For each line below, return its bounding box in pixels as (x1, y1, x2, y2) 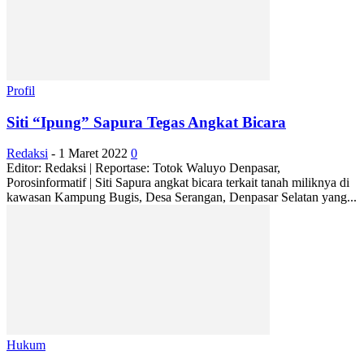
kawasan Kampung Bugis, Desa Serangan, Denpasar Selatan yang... (6, 190, 357, 205)
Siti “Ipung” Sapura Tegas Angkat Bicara (6, 113, 286, 131)
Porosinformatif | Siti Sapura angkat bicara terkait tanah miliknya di (6, 175, 349, 190)
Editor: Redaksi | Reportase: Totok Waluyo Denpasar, (6, 161, 280, 175)
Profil (6, 83, 35, 97)
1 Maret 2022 (58, 146, 128, 161)
